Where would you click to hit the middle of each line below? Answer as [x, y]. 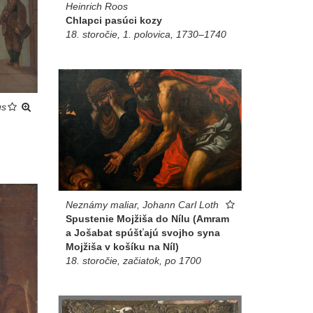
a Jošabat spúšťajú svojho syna [143, 233]
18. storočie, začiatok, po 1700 [133, 261]
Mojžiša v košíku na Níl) [122, 247]
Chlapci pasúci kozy [114, 20]
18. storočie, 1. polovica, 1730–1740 [146, 34]
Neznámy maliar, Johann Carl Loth [142, 205]
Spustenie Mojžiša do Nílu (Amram [147, 219]
